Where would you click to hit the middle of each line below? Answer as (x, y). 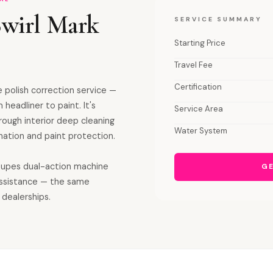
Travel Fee (193, 65)
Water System (201, 131)
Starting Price (200, 43)
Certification (198, 87)
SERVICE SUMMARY (218, 19)
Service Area (199, 109)
